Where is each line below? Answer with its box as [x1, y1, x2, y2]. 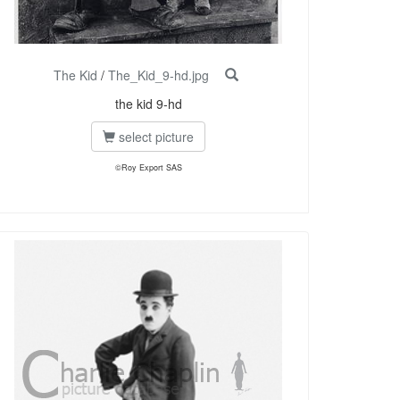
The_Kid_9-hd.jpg [107, 66, 209, 85]
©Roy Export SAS [114, 162, 182, 174]
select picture [115, 128, 194, 146]
